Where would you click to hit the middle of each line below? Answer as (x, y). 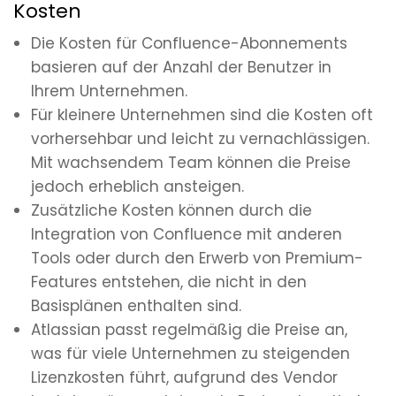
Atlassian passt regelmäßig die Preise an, (189, 330)
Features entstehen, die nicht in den (169, 282)
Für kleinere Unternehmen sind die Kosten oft (202, 115)
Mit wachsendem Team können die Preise (191, 163)
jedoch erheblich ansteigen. (137, 187)
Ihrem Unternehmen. (109, 91)
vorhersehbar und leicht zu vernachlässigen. (200, 139)
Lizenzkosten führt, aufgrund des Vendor (184, 378)
